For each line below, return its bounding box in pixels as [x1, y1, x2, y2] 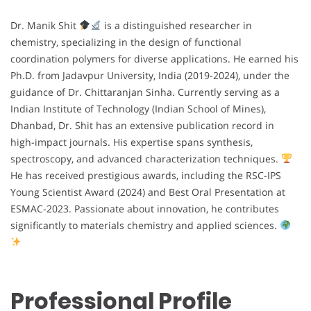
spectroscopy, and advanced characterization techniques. [10, 151, 281, 165]
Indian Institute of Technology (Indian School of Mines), [10, 101, 266, 115]
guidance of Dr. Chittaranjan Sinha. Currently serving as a [10, 85, 280, 99]
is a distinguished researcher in [101, 18, 252, 32]
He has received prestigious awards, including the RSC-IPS [10, 168, 281, 182]
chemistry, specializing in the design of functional [10, 35, 242, 49]
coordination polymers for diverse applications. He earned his [10, 51, 299, 65]
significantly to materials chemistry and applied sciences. [10, 218, 280, 232]
